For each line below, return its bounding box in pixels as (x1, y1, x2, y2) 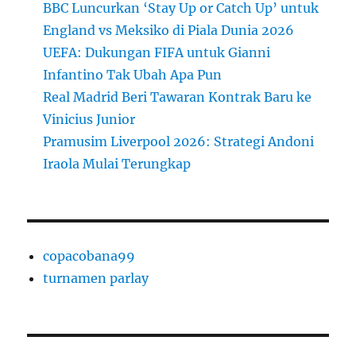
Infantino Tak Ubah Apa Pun (43, 67, 222, 83)
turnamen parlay (43, 270, 149, 287)
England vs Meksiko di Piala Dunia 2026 (43, 22, 295, 39)
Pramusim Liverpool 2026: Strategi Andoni (43, 133, 315, 150)
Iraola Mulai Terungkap (43, 156, 192, 172)
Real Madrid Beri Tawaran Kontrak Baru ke (43, 89, 312, 106)
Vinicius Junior (43, 111, 136, 128)
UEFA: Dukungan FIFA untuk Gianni (43, 44, 271, 61)
